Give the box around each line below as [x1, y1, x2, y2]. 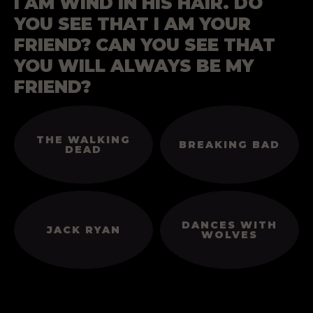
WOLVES [201, 228, 258, 242]
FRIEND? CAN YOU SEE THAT [14, 34, 275, 55]
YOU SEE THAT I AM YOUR [14, 13, 251, 34]
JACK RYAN [46, 224, 121, 237]
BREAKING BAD [179, 138, 280, 152]
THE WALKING [36, 133, 131, 147]
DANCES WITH [182, 219, 277, 232]
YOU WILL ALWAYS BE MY [14, 54, 254, 76]
